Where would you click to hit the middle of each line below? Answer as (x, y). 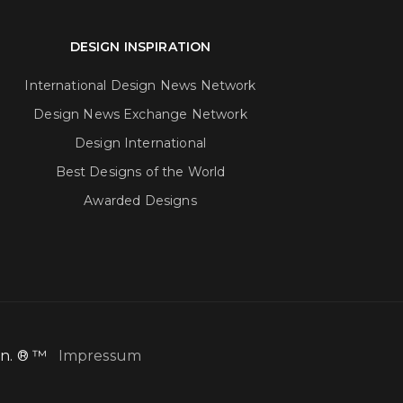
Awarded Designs (140, 201)
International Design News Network (140, 86)
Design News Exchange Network (140, 115)
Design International (140, 143)
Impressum (100, 356)
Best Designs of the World (140, 172)
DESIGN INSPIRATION (140, 47)
